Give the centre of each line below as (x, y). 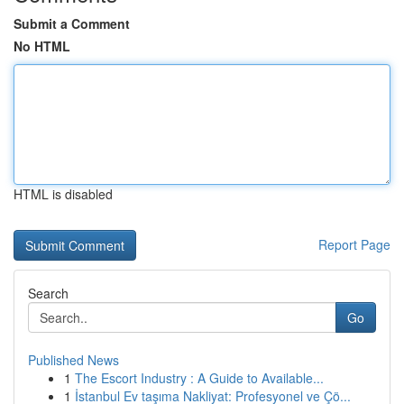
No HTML (42, 46)
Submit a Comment (72, 23)
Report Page (354, 244)
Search (48, 293)
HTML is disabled (63, 194)
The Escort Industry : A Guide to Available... (199, 378)
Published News (73, 360)
